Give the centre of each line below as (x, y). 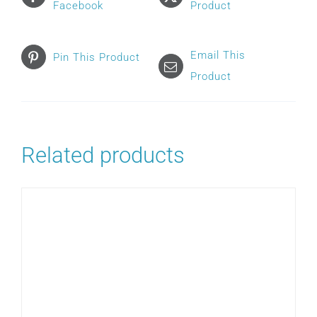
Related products (103, 156)
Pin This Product (97, 57)
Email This (218, 56)
